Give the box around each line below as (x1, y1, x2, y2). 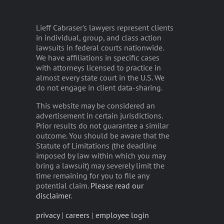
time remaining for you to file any (36, 170, 149, 181)
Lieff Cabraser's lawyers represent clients (36, 22, 173, 33)
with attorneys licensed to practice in (36, 62, 161, 73)
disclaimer (36, 190, 70, 201)
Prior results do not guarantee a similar (36, 120, 168, 131)
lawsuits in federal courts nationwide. (36, 42, 163, 53)
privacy (36, 210, 59, 220)
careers (65, 210, 89, 220)
